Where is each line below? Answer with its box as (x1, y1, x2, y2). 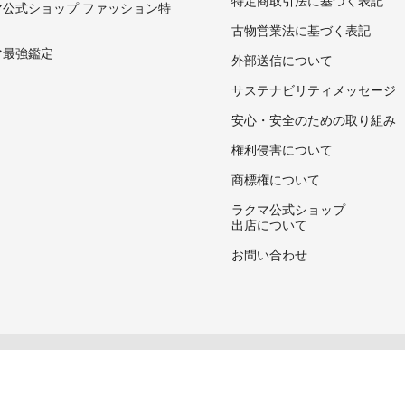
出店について (231, 214, 307, 233)
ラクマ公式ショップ (231, 199, 345, 218)
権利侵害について (231, 139, 333, 158)
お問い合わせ (231, 244, 307, 263)
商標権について (231, 169, 320, 188)
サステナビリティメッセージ (231, 80, 396, 99)
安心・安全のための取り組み (231, 109, 396, 128)
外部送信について (231, 50, 333, 69)
